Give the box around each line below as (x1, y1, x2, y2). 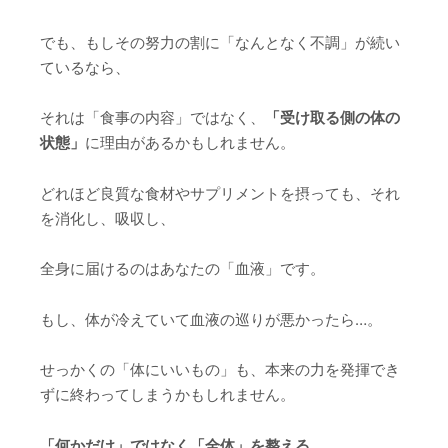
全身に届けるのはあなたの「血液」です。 (40, 259, 325, 279)
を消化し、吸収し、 (40, 208, 175, 228)
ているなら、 (40, 57, 130, 77)
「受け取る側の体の (265, 108, 400, 128)
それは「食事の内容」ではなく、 (40, 108, 265, 128)
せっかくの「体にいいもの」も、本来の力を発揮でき (40, 360, 400, 380)
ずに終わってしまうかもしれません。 (40, 385, 295, 405)
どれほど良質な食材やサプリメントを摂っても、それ (40, 183, 400, 203)
